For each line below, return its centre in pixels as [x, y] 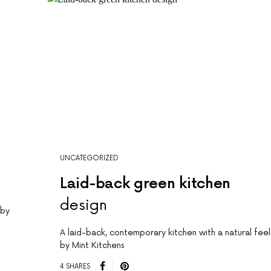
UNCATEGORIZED [89, 158]
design [83, 206]
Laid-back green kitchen [145, 184]
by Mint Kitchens [92, 246]
